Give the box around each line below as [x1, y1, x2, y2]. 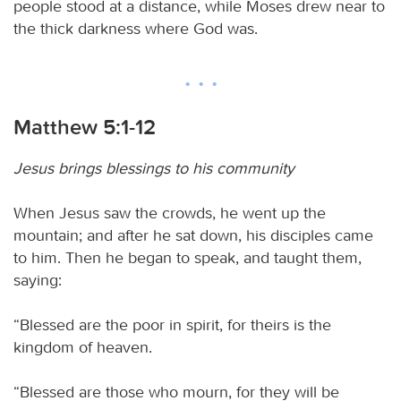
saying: [13, 269, 62, 290]
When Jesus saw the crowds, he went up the [13, 202, 326, 223]
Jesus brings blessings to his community [13, 158, 294, 178]
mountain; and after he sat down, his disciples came [13, 225, 373, 245]
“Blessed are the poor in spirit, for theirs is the [13, 314, 331, 335]
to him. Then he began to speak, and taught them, [13, 247, 362, 268]
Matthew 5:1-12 [13, 114, 156, 140]
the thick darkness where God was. [13, 18, 258, 38]
